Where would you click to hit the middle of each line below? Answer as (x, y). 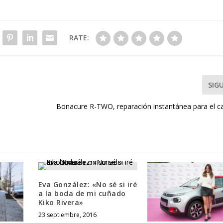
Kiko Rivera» (61, 202)
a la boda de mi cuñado (82, 193)
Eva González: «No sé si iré (88, 184)
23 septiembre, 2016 (67, 215)
